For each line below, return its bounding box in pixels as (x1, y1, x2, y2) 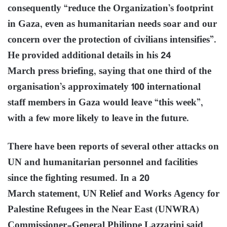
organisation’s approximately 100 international (8, 79, 201, 95)
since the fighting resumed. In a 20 (8, 170, 149, 186)
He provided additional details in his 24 (8, 48, 171, 64)
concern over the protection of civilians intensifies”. (8, 32, 216, 48)
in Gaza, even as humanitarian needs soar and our (8, 16, 217, 32)
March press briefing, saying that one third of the (8, 63, 211, 80)
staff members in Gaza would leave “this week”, (8, 95, 203, 111)
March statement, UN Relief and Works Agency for (8, 186, 219, 202)
